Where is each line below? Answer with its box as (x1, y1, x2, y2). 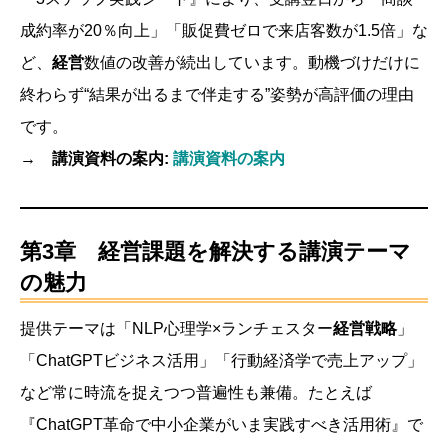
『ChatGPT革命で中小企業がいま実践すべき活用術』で (20, 415, 423, 433)
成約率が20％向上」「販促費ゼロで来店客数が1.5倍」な (20, 21, 428, 39)
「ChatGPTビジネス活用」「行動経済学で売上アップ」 (20, 351, 423, 369)
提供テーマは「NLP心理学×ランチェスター (20, 319, 333, 337)
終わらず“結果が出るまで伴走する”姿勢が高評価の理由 (20, 85, 414, 103)
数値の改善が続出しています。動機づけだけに (84, 53, 420, 71)
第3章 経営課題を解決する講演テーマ (20, 238, 411, 264)
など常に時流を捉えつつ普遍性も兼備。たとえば (20, 383, 372, 401)
